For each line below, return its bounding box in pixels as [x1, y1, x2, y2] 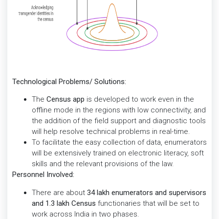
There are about [32, 188, 87, 197]
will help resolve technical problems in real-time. [32, 127, 190, 136]
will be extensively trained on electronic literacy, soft [32, 149, 204, 158]
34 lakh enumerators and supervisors [87, 188, 206, 197]
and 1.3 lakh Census [32, 198, 96, 208]
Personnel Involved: [12, 170, 74, 179]
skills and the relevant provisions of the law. [32, 159, 174, 169]
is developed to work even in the [87, 95, 194, 104]
